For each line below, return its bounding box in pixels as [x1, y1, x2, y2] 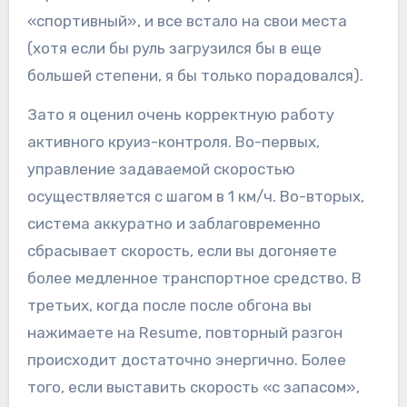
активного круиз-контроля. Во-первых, [26, 133, 320, 152]
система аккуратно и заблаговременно [26, 214, 321, 233]
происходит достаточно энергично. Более [26, 351, 346, 370]
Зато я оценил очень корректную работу [26, 105, 334, 124]
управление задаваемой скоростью [26, 160, 295, 179]
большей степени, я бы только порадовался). [26, 66, 363, 85]
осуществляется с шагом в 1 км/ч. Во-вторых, [26, 187, 364, 206]
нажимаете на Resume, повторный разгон [26, 323, 342, 342]
